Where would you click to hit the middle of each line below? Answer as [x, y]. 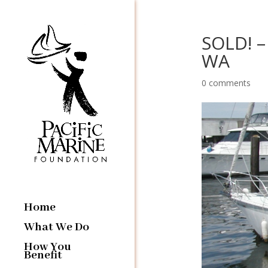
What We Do [57, 227]
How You [48, 246]
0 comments [226, 83]
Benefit [43, 255]
